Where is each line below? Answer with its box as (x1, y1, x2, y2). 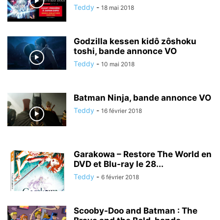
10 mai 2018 (101, 60, 135, 68)
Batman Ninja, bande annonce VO (74, 93, 211, 103)
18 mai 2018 (101, 4, 134, 11)
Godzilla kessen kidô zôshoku (74, 36, 196, 46)
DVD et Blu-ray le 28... (74, 159, 164, 169)
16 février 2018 (101, 107, 142, 114)
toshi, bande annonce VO (74, 46, 177, 56)
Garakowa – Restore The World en (74, 149, 212, 159)
